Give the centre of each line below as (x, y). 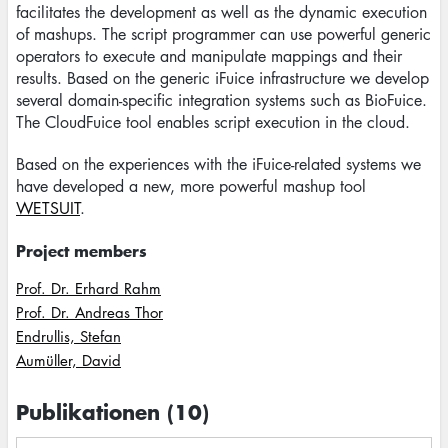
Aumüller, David (68, 360)
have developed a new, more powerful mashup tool (191, 186)
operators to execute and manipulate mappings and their (209, 56)
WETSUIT (48, 208)
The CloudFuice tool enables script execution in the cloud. (213, 122)
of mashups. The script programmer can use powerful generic (223, 34)
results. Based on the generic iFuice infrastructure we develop (222, 78)
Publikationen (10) (112, 411)
